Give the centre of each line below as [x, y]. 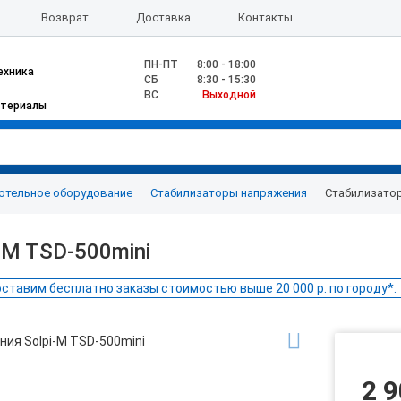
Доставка [163, 17]
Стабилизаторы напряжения [229, 193]
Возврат [64, 17]
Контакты [266, 17]
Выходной [229, 95]
